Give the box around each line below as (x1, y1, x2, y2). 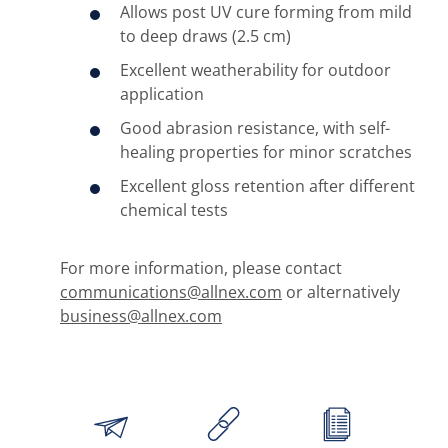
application (120, 83, 204, 105)
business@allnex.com (60, 305, 222, 327)
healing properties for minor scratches (120, 141, 412, 163)
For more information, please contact (60, 257, 342, 279)
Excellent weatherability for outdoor (120, 59, 391, 81)
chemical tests (120, 199, 228, 221)
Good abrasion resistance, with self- (120, 117, 390, 139)
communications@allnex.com (60, 281, 282, 303)
